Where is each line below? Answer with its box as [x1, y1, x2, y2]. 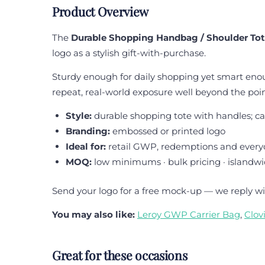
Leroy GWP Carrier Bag [137, 208, 240, 220]
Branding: [65, 125, 110, 137]
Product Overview [52, 3, 149, 20]
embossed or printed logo [109, 125, 225, 137]
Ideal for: [65, 141, 106, 153]
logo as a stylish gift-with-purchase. [52, 47, 206, 59]
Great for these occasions [52, 246, 188, 263]
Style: [65, 110, 92, 122]
